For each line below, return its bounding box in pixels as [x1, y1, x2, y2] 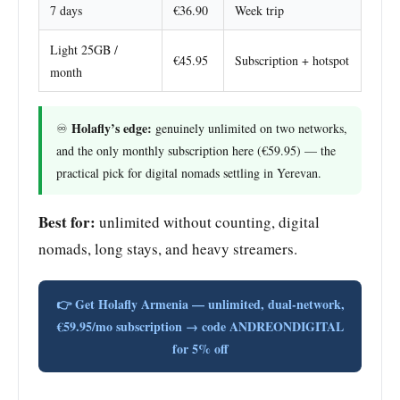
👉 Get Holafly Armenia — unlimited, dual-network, [55, 294, 345, 313]
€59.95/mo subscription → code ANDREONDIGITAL [56, 316, 344, 336]
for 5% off [171, 338, 229, 358]
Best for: [38, 210, 96, 233]
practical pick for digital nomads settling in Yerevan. [56, 163, 321, 181]
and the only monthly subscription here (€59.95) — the [56, 141, 336, 159]
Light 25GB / [50, 40, 118, 58]
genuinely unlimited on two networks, [152, 119, 347, 137]
